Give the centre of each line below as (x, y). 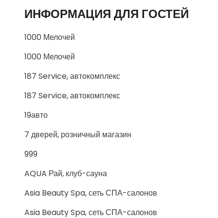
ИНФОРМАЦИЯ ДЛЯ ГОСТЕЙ (107, 14)
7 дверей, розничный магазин (78, 135)
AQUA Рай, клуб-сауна (66, 173)
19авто (36, 115)
